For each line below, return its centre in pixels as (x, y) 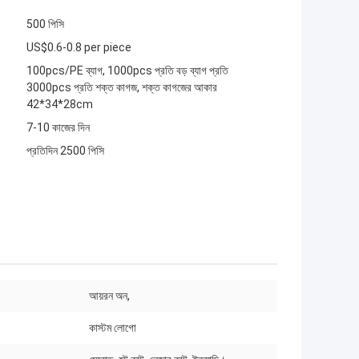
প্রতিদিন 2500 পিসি (65, 151)
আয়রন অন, (109, 296)
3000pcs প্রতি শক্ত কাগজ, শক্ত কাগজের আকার (122, 88)
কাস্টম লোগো (113, 328)
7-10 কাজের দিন (58, 128)
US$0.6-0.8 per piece (79, 48)
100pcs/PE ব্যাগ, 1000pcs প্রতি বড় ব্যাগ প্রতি (127, 71)
